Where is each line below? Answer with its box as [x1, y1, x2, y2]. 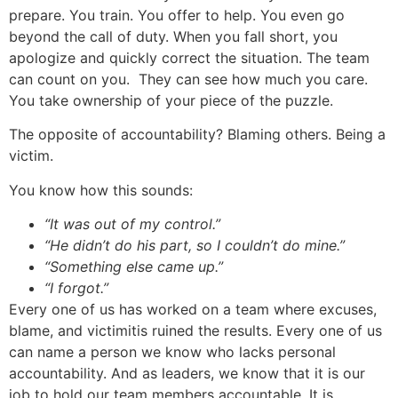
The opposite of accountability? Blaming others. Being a [9, 125, 386, 144]
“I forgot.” [44, 278, 108, 297]
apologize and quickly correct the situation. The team [9, 48, 370, 67]
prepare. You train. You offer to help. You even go [9, 5, 345, 24]
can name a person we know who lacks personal [9, 342, 336, 361]
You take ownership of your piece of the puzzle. [9, 91, 333, 109]
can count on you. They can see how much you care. [9, 69, 368, 88]
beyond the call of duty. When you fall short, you [9, 27, 338, 45]
